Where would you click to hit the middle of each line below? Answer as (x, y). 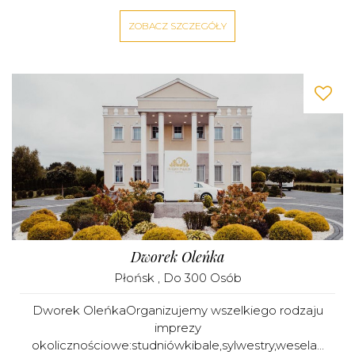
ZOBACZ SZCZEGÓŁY (177, 26)
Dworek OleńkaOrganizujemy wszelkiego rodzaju (177, 310)
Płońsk (136, 278)
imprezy (177, 328)
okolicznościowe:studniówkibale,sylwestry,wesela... (177, 345)
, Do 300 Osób (199, 278)
